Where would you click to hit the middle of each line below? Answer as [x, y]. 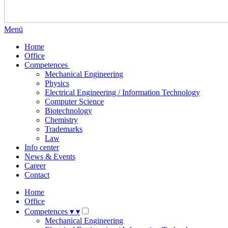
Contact [37, 175]
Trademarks [64, 129]
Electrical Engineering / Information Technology [122, 92]
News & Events [50, 156]
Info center [42, 147]
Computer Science [74, 102]
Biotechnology [68, 111]
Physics [57, 83]
